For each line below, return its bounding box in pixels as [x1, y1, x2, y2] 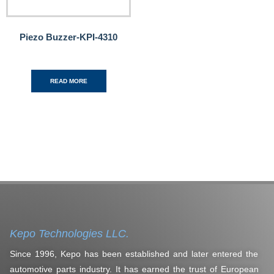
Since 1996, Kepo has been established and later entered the [10, 249, 258, 259]
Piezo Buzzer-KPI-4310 [20, 31, 117, 42]
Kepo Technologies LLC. [10, 228, 129, 240]
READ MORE [50, 78, 87, 85]
